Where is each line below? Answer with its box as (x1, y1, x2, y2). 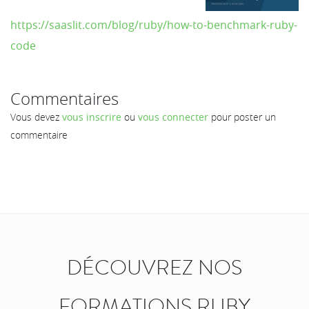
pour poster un (208, 110, 276, 123)
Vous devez (10, 110, 62, 123)
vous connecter (138, 110, 208, 123)
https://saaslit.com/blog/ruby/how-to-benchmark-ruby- (10, 17, 297, 32)
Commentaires (10, 87, 119, 110)
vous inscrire (62, 110, 121, 123)
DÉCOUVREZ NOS (67, 252, 242, 283)
